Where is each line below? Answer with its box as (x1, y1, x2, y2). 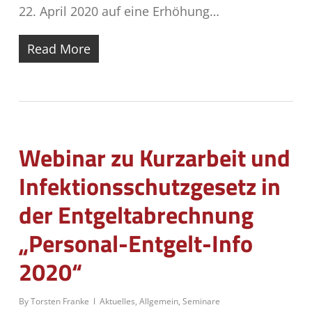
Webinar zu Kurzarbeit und (18, 139, 290, 175)
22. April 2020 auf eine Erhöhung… (18, 3, 219, 19)
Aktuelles (99, 295, 135, 307)
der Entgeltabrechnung (18, 196, 253, 233)
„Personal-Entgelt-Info (18, 225, 253, 261)
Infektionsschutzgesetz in (18, 168, 281, 204)
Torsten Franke (30, 295, 89, 307)
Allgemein (139, 295, 178, 307)
